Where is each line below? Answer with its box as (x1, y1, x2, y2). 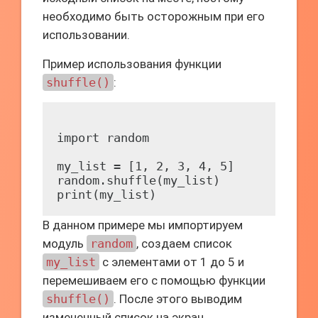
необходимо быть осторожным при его (43, 9, 265, 23)
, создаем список (136, 236, 232, 251)
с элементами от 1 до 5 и (99, 255, 244, 269)
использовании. (43, 28, 130, 42)
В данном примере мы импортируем (43, 218, 243, 232)
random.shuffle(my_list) (57, 173, 220, 187)
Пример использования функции (43, 57, 221, 71)
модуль (43, 236, 87, 251)
